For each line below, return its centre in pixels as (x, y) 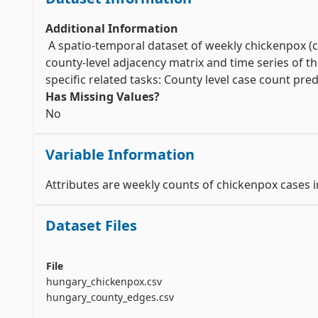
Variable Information (120, 154)
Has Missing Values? (103, 97)
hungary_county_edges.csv (110, 297)
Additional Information (112, 28)
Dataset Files (91, 225)
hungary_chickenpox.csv (104, 281)
